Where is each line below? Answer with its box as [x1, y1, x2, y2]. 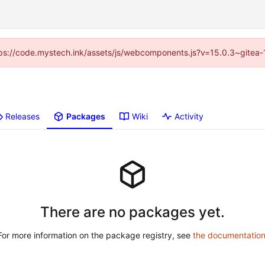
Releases [5, 111, 40, 122]
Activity [174, 111, 204, 122]
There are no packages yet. [40, 203, 225, 221]
